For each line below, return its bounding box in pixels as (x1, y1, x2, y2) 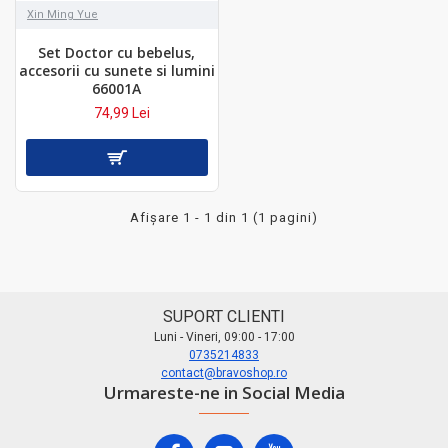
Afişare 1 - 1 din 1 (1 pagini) (130, 209, 318, 225)
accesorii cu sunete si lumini (18, 60, 215, 80)
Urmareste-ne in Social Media (103, 381, 345, 404)
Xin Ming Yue (27, 7, 98, 21)
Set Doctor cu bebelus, (38, 42, 196, 62)
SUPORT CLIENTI (163, 307, 285, 326)
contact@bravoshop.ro (161, 366, 287, 380)
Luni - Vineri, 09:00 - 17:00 (153, 330, 295, 344)
